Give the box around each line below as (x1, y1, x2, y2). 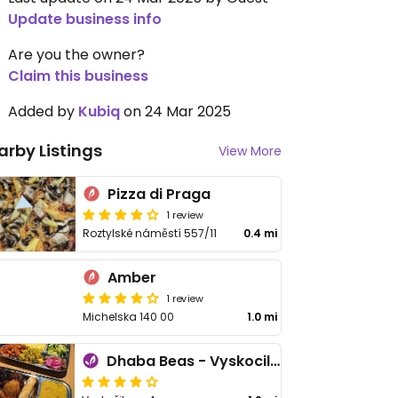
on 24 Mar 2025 (120, 101, 231, 122)
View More (219, 142, 282, 160)
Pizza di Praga (107, 184, 211, 204)
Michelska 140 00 (83, 309, 175, 324)
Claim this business (8, 66, 148, 86)
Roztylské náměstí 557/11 (83, 226, 218, 241)
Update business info (8, 9, 162, 29)
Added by (8, 101, 78, 122)
